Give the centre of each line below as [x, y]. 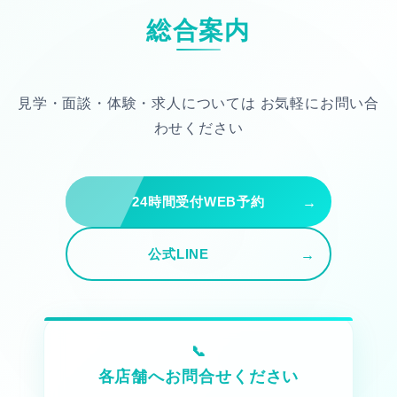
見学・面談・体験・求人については [136, 104]
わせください [198, 128]
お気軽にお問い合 [317, 104]
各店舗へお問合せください [198, 377]
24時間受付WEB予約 [198, 202]
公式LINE [179, 254]
